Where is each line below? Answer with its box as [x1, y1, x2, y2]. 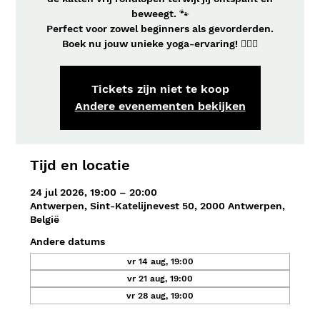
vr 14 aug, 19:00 [126, 256, 194, 266]
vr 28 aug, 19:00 [126, 291, 194, 301]
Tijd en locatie [30, 156, 131, 174]
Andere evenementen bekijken [74, 99, 246, 113]
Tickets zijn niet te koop [91, 82, 229, 96]
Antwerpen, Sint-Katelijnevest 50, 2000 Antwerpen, [30, 200, 286, 211]
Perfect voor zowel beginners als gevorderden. [46, 23, 274, 34]
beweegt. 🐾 [131, 8, 189, 19]
